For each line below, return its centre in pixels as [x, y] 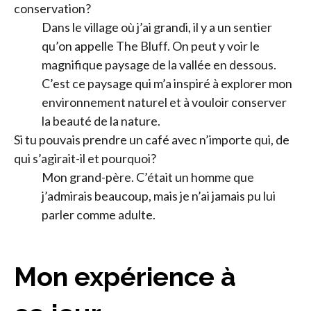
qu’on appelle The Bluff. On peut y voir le [151, 45]
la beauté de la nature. [101, 120]
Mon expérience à [125, 277]
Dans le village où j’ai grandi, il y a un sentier [157, 27]
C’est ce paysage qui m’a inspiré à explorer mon [167, 83]
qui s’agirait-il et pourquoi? [85, 158]
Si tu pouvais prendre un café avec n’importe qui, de [152, 139]
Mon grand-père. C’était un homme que [148, 177]
